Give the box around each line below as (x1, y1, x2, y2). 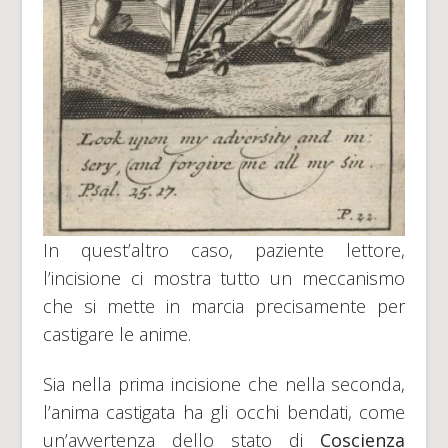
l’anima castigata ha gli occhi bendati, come (42, 400, 406, 425)
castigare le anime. (42, 322, 191, 347)
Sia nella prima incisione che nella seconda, (42, 372, 406, 397)
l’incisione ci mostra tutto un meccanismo (42, 266, 406, 291)
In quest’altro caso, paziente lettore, (42, 238, 406, 263)
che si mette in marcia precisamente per (42, 294, 406, 319)
